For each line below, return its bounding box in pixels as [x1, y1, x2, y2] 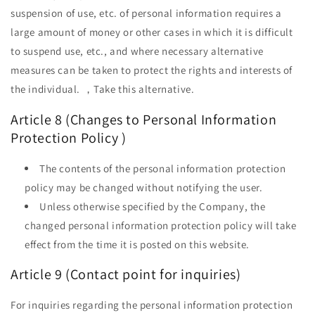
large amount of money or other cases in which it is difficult [11, 25, 293, 39]
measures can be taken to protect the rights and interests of [11, 63, 293, 77]
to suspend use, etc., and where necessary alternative [11, 44, 264, 58]
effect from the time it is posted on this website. [25, 237, 250, 251]
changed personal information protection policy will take [25, 218, 297, 232]
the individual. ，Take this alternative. [11, 82, 195, 96]
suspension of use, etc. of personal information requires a [11, 6, 282, 20]
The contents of [39, 161, 115, 175]
